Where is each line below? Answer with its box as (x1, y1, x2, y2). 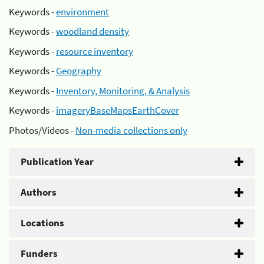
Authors (21, 185, 57, 199)
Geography (56, 64, 101, 77)
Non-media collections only (75, 123, 187, 137)
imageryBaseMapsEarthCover (56, 104, 179, 117)
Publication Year (21, 154, 94, 168)
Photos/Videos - (9, 123, 75, 137)
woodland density (56, 25, 129, 38)
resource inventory (56, 44, 133, 58)
